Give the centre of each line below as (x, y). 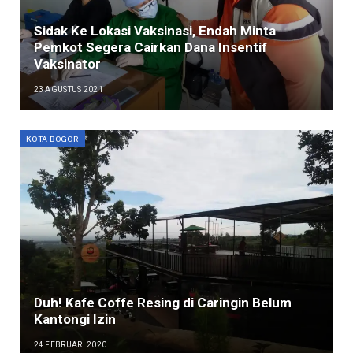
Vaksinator (67, 63)
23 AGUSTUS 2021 (69, 89)
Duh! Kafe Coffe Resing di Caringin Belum (162, 303)
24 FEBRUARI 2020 (70, 345)
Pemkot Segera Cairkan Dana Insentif (150, 47)
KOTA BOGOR (52, 139)
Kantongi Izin (74, 320)
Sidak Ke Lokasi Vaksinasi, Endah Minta (154, 30)
